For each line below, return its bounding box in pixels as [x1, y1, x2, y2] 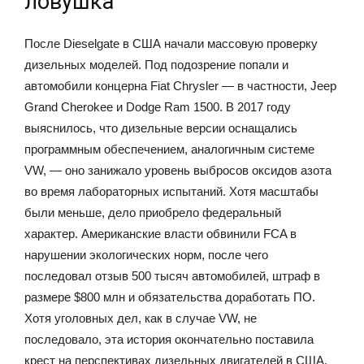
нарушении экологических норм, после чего [24, 247, 268, 262]
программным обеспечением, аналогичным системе [24, 141, 314, 156]
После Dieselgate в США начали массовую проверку [24, 36, 318, 50]
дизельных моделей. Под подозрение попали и [24, 57, 288, 71]
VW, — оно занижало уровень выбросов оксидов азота [24, 162, 331, 177]
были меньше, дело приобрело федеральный [24, 205, 281, 219]
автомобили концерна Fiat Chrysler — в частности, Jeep [24, 78, 336, 93]
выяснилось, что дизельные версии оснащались [24, 120, 297, 135]
